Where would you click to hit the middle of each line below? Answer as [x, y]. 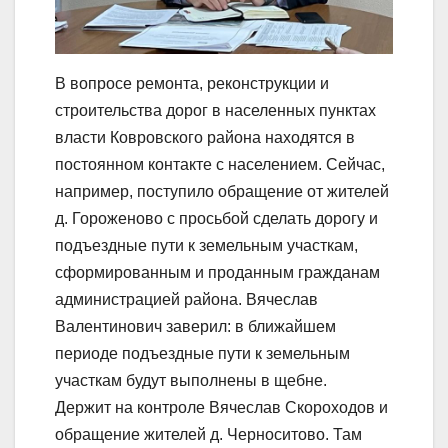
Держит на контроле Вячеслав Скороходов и [221, 408]
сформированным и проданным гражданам [217, 273]
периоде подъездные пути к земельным [202, 354]
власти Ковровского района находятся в [205, 138]
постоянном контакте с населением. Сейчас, [220, 165]
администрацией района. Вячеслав [186, 300]
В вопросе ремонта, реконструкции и [192, 84]
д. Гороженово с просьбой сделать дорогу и [216, 219]
